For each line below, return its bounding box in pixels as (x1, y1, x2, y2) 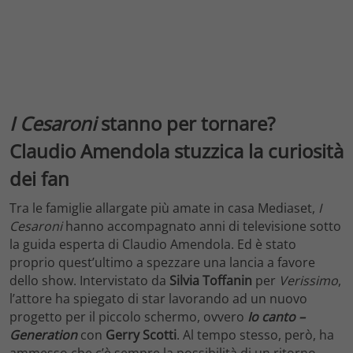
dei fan (9, 165, 69, 191)
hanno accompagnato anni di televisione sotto (62, 217, 341, 236)
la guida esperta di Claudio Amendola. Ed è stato (9, 236, 296, 254)
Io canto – (247, 308, 305, 326)
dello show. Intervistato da (9, 272, 169, 290)
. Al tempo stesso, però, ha (176, 326, 334, 344)
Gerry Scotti (106, 326, 176, 344)
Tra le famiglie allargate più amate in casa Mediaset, (9, 199, 318, 217)
